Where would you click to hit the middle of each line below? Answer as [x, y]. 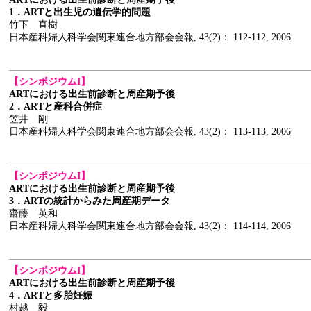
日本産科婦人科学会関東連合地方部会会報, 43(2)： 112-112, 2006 [150, 37]
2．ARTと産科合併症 [56, 107]
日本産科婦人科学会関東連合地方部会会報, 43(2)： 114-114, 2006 [150, 226]
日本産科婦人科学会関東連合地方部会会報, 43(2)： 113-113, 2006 [150, 132]
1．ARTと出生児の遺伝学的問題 [80, 12]
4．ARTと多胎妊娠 [51, 295]
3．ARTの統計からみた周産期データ [90, 201]
